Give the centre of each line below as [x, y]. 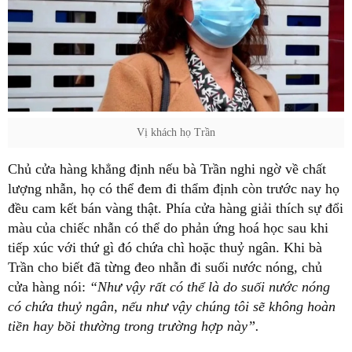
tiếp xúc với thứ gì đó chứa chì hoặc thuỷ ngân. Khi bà [165, 247]
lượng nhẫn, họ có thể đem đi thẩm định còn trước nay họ [174, 188]
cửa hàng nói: [47, 286]
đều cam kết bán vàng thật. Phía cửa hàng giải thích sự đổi [176, 208]
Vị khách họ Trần [176, 132]
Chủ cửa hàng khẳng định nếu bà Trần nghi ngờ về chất [167, 169]
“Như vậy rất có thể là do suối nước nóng [208, 286]
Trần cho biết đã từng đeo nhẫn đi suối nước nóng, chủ [165, 267]
